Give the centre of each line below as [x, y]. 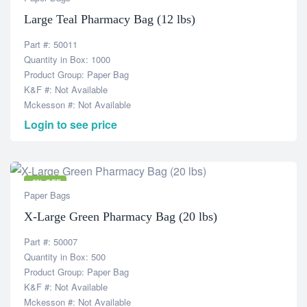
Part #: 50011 [51, 44]
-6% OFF [45, 182]
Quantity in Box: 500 [65, 257]
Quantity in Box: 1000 [67, 59]
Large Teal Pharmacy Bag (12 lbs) [110, 19]
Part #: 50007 [51, 242]
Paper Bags [47, 195]
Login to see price [71, 124]
